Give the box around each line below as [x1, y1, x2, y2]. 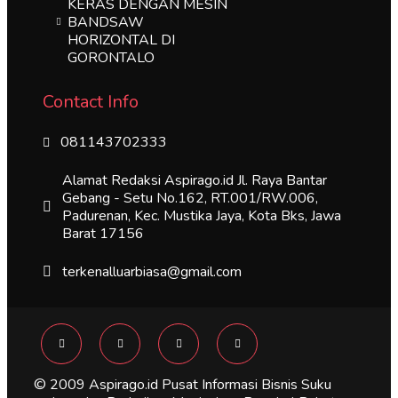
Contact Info [43, 90, 139, 115]
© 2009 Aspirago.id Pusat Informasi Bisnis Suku [34, 375, 331, 395]
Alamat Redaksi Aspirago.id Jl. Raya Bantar [62, 171, 327, 191]
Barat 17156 [62, 224, 144, 244]
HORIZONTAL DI [68, 29, 175, 50]
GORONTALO [68, 47, 155, 68]
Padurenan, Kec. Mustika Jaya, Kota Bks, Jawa [62, 206, 341, 227]
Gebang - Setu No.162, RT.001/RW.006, [62, 188, 318, 209]
